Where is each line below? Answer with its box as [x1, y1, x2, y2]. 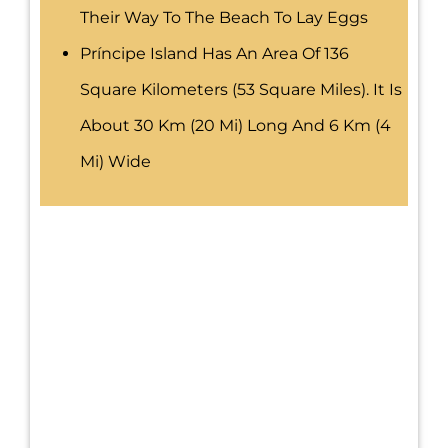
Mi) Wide [80, 152, 151, 172]
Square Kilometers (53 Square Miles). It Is [80, 80, 402, 100]
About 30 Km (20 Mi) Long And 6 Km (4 [80, 116, 391, 136]
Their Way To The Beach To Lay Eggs [80, 8, 368, 28]
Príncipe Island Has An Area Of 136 [80, 44, 349, 64]
